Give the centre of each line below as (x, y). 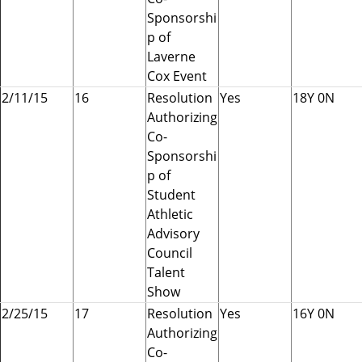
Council (170, 253)
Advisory (173, 233)
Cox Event (177, 76)
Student (171, 194)
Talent (166, 272)
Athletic (170, 214)
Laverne (171, 56)
